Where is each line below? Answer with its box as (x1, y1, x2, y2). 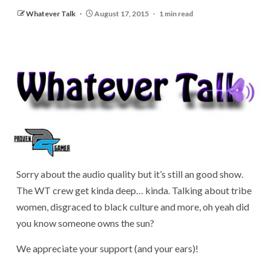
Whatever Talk (26, 9, 77, 18)
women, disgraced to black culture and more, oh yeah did (16, 201, 249, 213)
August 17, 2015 (93, 9, 150, 18)
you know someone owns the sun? (16, 217, 154, 229)
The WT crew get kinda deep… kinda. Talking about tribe (16, 184, 252, 197)
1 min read (159, 9, 193, 18)
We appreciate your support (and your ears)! (16, 243, 198, 255)
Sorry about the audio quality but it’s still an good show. (16, 168, 243, 180)
